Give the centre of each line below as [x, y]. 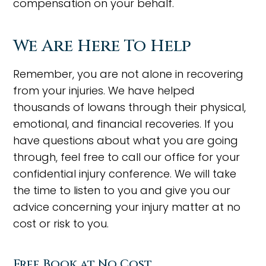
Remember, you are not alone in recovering [129, 74]
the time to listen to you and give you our [122, 190]
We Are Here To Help [102, 46]
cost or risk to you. [61, 224]
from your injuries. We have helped [104, 91]
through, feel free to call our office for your [127, 157]
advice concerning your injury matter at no [127, 207]
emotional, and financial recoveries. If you [123, 124]
